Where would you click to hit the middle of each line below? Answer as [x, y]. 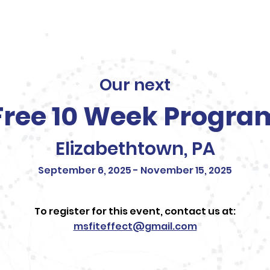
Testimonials [97, 19]
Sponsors [171, 19]
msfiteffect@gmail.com [135, 226]
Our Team [24, 19]
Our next [135, 85]
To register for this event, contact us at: [135, 211]
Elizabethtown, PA [135, 149]
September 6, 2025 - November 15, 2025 [135, 170]
